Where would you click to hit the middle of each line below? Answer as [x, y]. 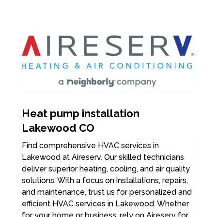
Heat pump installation [80, 114]
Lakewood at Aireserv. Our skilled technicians [103, 157]
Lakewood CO [58, 128]
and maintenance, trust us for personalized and [107, 192]
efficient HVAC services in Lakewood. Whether [105, 204]
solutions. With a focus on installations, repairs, [105, 181]
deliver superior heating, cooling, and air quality [106, 169]
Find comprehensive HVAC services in [90, 146]
